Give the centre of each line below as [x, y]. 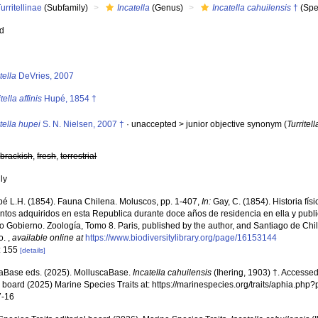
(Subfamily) [65, 8]
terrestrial [79, 156]
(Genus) [167, 8]
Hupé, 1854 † [70, 99]
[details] [33, 250]
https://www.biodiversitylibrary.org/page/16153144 [181, 238]
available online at [48, 238]
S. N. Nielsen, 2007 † [83, 124]
